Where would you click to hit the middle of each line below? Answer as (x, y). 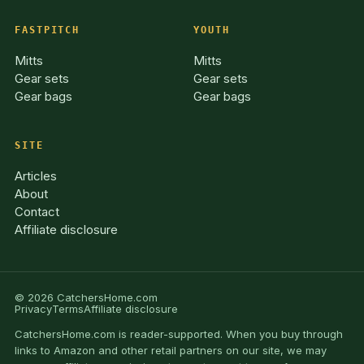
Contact (37, 212)
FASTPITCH (47, 30)
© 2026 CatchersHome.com (86, 297)
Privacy (33, 309)
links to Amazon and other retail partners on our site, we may (170, 350)
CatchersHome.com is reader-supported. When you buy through (178, 334)
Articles (35, 176)
